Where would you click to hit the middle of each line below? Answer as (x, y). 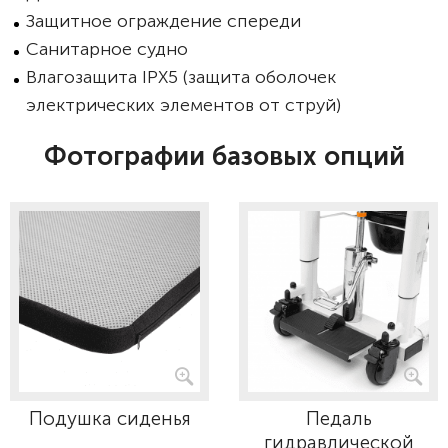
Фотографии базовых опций (224, 156)
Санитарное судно (107, 49)
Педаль (338, 418)
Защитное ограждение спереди (163, 21)
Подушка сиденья (109, 418)
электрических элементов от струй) (183, 105)
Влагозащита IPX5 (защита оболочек (181, 77)
